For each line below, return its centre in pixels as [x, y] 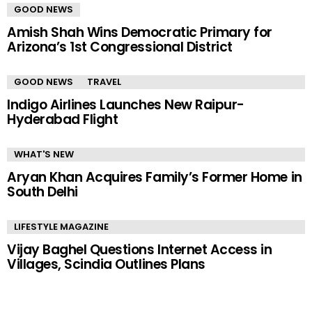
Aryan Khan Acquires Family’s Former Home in [155, 177]
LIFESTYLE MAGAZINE [61, 227]
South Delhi [42, 192]
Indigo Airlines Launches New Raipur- [126, 105]
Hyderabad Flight [63, 119]
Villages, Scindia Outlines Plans [106, 264]
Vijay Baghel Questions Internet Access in [140, 250]
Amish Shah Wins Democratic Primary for [140, 32]
